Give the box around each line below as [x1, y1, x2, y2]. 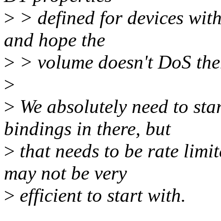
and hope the [4, 29, 105, 51]
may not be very [4, 162, 127, 184]
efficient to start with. [15, 184, 186, 206]
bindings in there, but [4, 118, 171, 140]
